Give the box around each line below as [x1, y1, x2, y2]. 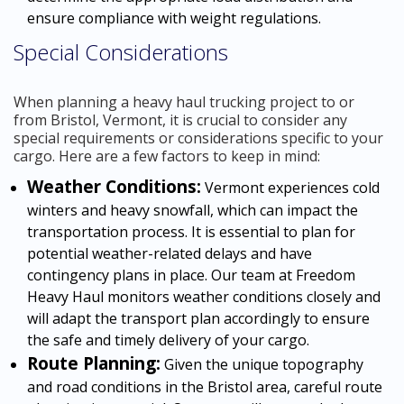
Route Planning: [27, 351, 161, 375]
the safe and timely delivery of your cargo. [27, 329, 309, 350]
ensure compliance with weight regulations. [27, 7, 321, 28]
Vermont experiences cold [201, 177, 380, 197]
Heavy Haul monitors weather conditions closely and [27, 286, 381, 307]
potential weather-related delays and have [27, 243, 312, 263]
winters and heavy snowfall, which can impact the [27, 199, 358, 220]
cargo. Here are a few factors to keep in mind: [14, 145, 320, 166]
